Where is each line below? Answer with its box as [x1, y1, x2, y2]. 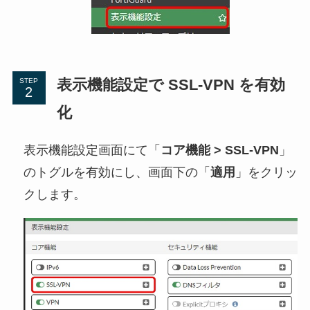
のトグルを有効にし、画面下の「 [23, 165, 210, 179]
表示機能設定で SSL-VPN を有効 [56, 76, 285, 94]
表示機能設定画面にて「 [23, 143, 161, 157]
